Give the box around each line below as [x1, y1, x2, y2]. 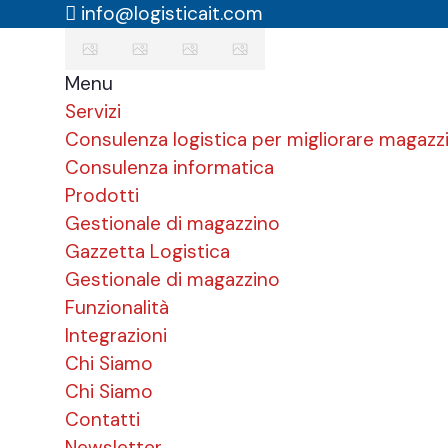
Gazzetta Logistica [65, 238, 230, 264]
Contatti [65, 406, 140, 432]
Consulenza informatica [65, 154, 274, 180]
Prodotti [65, 182, 139, 208]
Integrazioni [65, 322, 167, 348]
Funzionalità [65, 294, 169, 320]
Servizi [65, 98, 121, 124]
